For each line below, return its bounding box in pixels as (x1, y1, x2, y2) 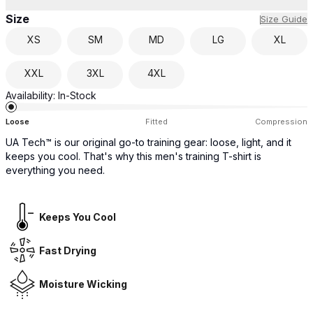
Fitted (145, 117, 168, 126)
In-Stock (58, 89, 96, 101)
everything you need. (6, 164, 105, 176)
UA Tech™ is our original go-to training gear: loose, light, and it (6, 136, 291, 148)
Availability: (6, 89, 55, 101)
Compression (255, 117, 307, 126)
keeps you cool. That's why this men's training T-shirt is (6, 150, 261, 162)
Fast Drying (39, 244, 96, 256)
